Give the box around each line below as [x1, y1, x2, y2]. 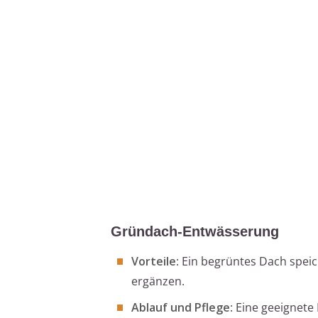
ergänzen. [131, 273, 185, 289]
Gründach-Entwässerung [111, 223, 279, 239]
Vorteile [131, 253, 176, 269]
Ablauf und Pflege [131, 299, 230, 315]
